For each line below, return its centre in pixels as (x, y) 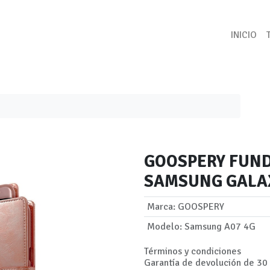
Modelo (163, 227)
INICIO (244, 35)
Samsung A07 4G (220, 227)
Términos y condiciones (193, 252)
